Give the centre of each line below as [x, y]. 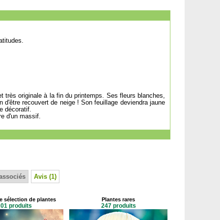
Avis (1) [45, 177]
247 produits [118, 206]
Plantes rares [118, 199]
